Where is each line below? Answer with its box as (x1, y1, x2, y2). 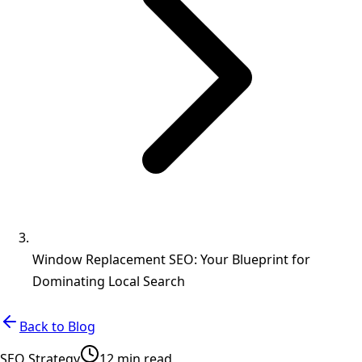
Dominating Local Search (32, 272, 185, 290)
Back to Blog (19, 318, 95, 335)
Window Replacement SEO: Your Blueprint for (32, 250, 310, 268)
